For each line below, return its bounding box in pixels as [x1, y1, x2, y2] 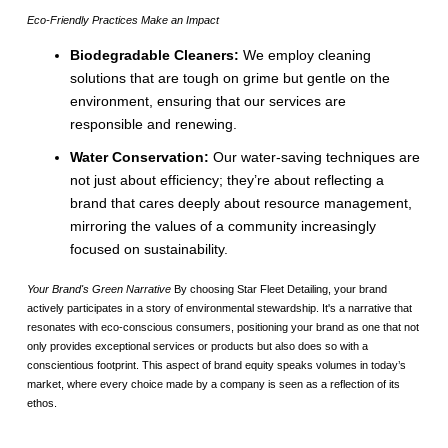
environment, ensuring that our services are [70, 93, 347, 110]
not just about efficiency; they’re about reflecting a [70, 172, 385, 189]
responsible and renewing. [70, 116, 238, 133]
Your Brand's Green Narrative [26, 282, 171, 295]
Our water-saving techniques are [213, 149, 421, 166]
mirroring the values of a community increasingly [70, 218, 377, 235]
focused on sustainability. [70, 241, 229, 258]
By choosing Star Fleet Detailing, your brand [170, 282, 387, 295]
